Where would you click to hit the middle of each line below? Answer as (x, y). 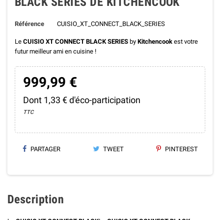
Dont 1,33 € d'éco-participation (82, 100)
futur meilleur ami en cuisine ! (56, 51)
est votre (185, 41)
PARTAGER (45, 149)
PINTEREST (180, 149)
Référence (29, 24)
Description (36, 199)
